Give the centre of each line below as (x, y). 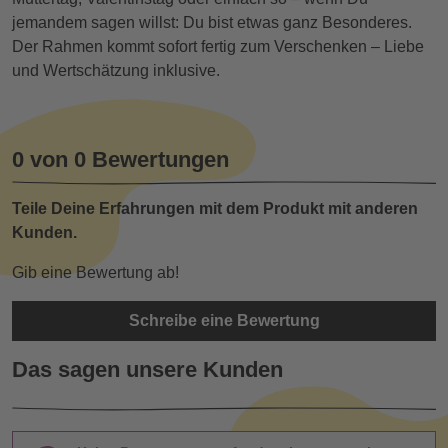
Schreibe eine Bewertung (224, 321)
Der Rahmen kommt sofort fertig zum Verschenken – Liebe (218, 47)
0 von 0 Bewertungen (120, 160)
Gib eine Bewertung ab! (95, 273)
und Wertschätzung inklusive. (116, 71)
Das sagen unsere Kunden (147, 370)
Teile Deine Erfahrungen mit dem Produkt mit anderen (215, 209)
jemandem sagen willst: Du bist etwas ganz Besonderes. (212, 23)
